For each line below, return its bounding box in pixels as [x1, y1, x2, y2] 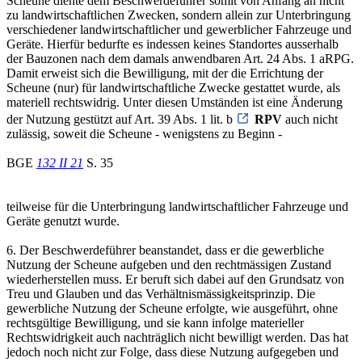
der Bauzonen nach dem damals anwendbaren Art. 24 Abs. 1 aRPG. [6, 51, 354, 65]
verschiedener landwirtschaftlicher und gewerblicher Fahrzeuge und [6, 22, 351, 36]
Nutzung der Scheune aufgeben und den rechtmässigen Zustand [6, 257, 331, 271]
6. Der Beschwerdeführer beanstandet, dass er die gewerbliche [6, 242, 324, 257]
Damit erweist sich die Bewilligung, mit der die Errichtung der [6, 65, 323, 80]
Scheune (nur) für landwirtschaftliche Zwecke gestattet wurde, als [6, 80, 340, 95]
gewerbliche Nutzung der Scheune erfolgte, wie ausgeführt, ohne [6, 301, 338, 315]
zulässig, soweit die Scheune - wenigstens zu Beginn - [6, 126, 282, 141]
